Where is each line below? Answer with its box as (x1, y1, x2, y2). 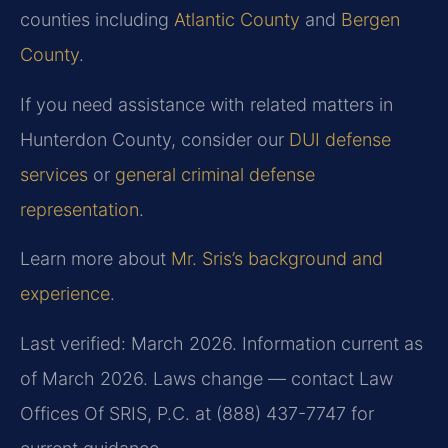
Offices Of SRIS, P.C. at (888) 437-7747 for (20, 402, 374, 424)
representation (20, 198, 139, 220)
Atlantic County (174, 9, 300, 31)
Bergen (341, 9, 400, 31)
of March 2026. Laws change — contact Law (20, 367, 393, 389)
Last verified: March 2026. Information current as (20, 332, 423, 354)
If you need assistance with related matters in (20, 93, 393, 115)
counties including (20, 9, 174, 31)
